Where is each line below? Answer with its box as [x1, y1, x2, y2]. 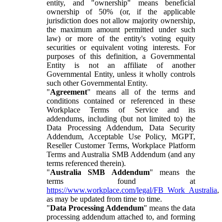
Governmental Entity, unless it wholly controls [47, 69, 195, 78]
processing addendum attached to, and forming [47, 212, 195, 221]
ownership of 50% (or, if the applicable [47, 7, 195, 16]
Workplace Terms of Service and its [47, 105, 195, 114]
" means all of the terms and [87, 87, 195, 96]
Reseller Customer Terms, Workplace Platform [47, 141, 195, 150]
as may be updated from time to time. [47, 194, 162, 203]
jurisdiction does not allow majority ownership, [47, 16, 195, 25]
